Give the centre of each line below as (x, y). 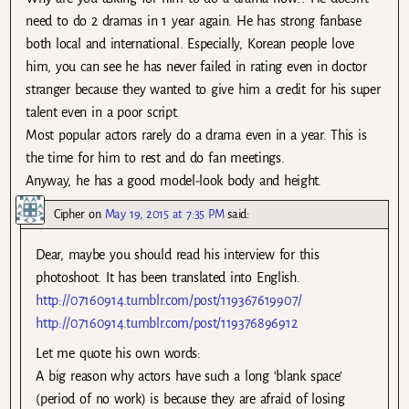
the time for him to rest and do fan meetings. (155, 158)
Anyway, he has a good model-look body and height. (173, 181)
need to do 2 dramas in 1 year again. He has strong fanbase (194, 21)
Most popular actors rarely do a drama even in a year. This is (196, 135)
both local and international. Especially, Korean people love (190, 44)
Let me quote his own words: (118, 354)
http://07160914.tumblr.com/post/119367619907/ (169, 301)
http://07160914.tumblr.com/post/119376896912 (167, 324)
